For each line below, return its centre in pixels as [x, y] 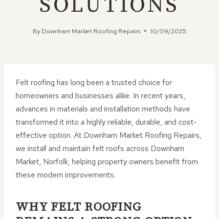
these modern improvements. [66, 175]
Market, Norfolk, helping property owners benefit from [107, 162]
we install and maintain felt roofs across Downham [100, 148]
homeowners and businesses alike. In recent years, [100, 96]
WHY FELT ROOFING [79, 207]
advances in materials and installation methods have [103, 109]
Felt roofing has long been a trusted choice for [94, 82]
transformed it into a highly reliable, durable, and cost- [106, 122]
